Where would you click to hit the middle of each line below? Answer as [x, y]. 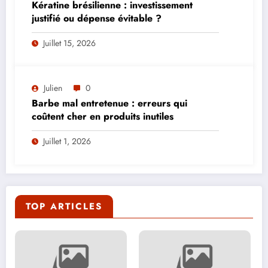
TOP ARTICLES [64, 207]
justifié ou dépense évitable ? [97, 19]
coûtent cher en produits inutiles [103, 117]
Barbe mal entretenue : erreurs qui [109, 103]
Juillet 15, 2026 [69, 43]
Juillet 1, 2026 [67, 141]
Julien [53, 88]
